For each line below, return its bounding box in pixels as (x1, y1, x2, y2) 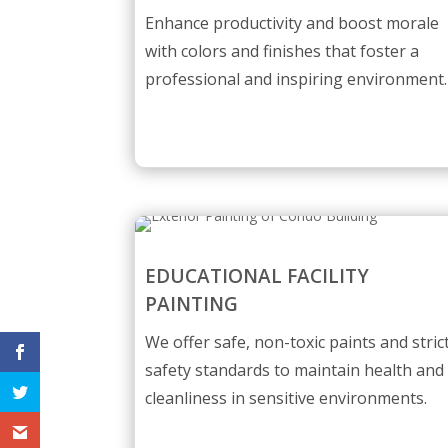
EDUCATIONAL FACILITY (145, 263, 370, 290)
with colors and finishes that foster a (145, 40, 420, 63)
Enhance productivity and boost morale (145, 12, 440, 35)
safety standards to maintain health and (145, 359, 445, 382)
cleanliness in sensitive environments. (145, 387, 428, 410)
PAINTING (145, 291, 239, 318)
